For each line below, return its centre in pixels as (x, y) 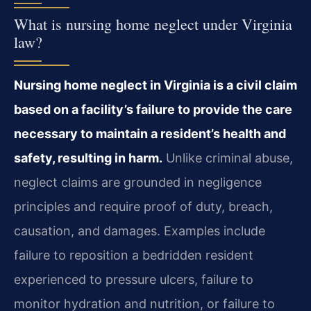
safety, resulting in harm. (88, 158)
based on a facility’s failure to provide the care (153, 109)
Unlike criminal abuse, (228, 158)
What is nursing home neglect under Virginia (153, 24)
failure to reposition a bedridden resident (134, 255)
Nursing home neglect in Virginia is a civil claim (155, 85)
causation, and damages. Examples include (140, 230)
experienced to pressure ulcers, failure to (134, 279)
